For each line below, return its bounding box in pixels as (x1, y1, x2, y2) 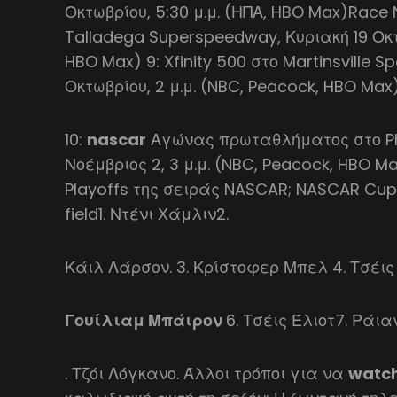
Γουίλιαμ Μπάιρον (65, 308, 227, 331)
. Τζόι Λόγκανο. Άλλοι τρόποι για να (65, 362, 349, 385)
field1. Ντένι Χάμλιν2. (65, 202, 230, 225)
